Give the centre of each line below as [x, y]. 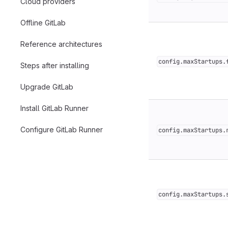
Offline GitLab [43, 22]
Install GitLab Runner [54, 108]
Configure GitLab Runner [62, 129]
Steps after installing [55, 65]
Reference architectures [61, 44]
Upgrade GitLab [47, 87]
